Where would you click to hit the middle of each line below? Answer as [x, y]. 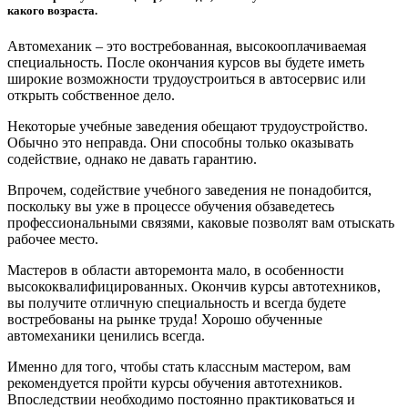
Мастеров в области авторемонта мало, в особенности [176, 270]
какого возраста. [52, 10]
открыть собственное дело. [91, 95]
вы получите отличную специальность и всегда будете [177, 302]
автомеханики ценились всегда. [106, 335]
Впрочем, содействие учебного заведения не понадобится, [189, 189]
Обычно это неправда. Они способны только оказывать [180, 142]
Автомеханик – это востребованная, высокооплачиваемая [187, 46]
